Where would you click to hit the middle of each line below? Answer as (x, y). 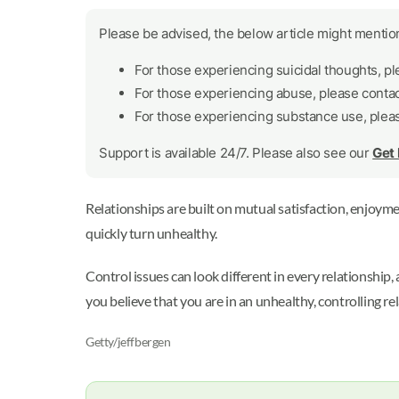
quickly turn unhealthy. (153, 233)
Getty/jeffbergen (128, 342)
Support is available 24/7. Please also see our (236, 153)
